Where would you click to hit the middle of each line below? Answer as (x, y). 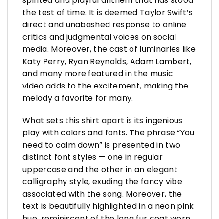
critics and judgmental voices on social (99, 37)
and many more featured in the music (98, 74)
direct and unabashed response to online (105, 25)
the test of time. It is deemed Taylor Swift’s (108, 12)
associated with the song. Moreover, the (102, 194)
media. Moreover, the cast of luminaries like (109, 49)
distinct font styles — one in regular (93, 157)
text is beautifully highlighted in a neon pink (108, 206)
